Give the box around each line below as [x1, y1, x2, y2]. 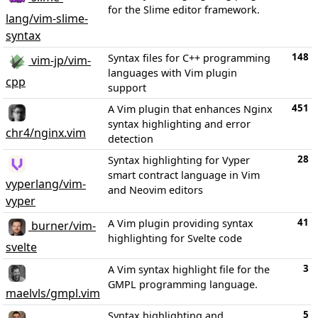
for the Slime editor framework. [108, 2, 260, 16]
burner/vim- [28, 218, 96, 234]
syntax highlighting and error [108, 116, 251, 131]
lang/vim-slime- [6, 10, 88, 26]
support [108, 80, 146, 94]
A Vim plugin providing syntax [108, 216, 253, 230]
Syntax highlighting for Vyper [108, 153, 250, 167]
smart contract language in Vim [108, 168, 260, 182]
